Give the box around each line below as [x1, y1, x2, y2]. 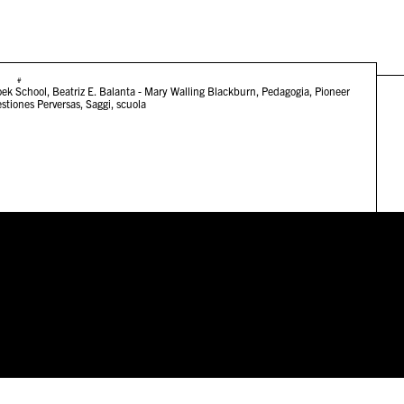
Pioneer [314, 84, 350, 98]
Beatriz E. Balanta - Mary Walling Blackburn [51, 84, 256, 98]
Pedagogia [261, 84, 309, 98]
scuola [115, 96, 146, 111]
